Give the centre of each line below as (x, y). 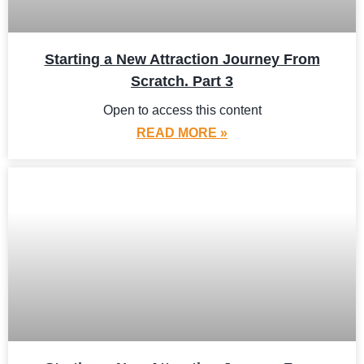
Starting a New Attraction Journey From (182, 59)
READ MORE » (182, 133)
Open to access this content (182, 110)
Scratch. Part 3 (182, 81)
